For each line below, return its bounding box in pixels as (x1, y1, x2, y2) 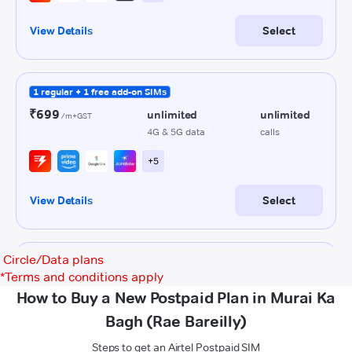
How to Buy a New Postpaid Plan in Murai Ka (16, 288, 336, 307)
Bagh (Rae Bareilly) (104, 312, 247, 331)
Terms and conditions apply (5, 269, 163, 284)
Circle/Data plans (3, 252, 104, 267)
